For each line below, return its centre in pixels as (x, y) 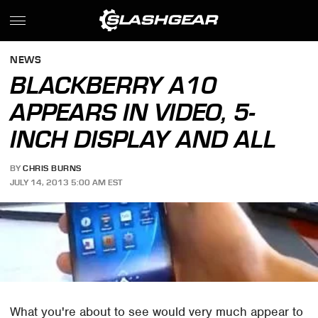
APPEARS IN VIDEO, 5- (133, 112)
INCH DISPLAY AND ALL (143, 139)
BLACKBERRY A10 (114, 85)
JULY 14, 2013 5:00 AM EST (66, 182)
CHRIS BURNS (52, 169)
